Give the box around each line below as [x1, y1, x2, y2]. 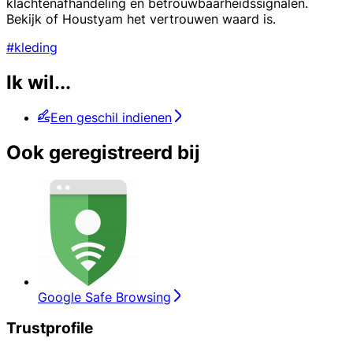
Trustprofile [6, 319, 93, 338]
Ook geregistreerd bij [6, 140, 200, 164]
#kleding [6, 39, 58, 55]
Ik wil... [6, 70, 71, 94]
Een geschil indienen [50, 109, 172, 125]
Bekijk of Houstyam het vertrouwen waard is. [6, 10, 276, 27]
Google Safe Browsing [38, 288, 171, 305]
